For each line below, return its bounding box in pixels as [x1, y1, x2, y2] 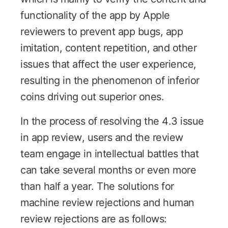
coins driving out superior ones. [20, 91, 164, 103]
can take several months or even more [20, 164, 196, 177]
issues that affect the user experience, [20, 58, 196, 71]
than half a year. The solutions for [20, 180, 174, 193]
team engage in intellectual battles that [20, 148, 198, 160]
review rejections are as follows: [20, 213, 167, 225]
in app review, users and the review [20, 131, 183, 144]
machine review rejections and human [20, 196, 194, 209]
